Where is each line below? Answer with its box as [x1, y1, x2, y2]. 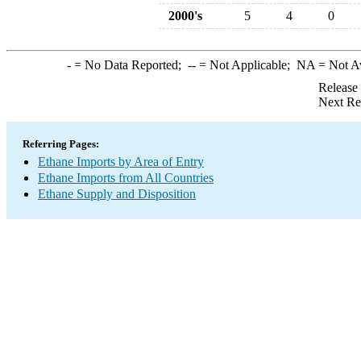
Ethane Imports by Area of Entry [38, 155, 204, 168]
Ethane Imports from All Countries [38, 171, 214, 185]
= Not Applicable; [195, 58, 297, 72]
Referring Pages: [23, 138, 99, 150]
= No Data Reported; [70, 58, 188, 72]
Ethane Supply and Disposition [38, 187, 196, 201]
